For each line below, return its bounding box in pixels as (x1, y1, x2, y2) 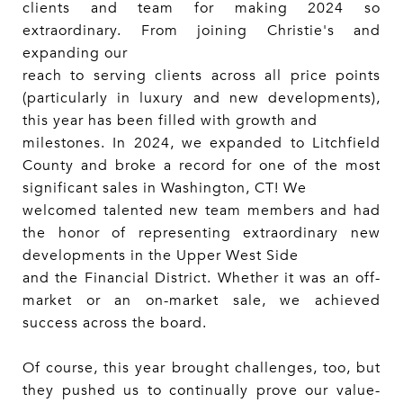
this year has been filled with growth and (22, 112, 318, 130)
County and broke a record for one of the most (22, 157, 381, 175)
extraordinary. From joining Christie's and (22, 22, 381, 40)
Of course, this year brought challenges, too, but (22, 359, 381, 378)
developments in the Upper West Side (22, 246, 299, 265)
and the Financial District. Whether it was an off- (22, 269, 381, 288)
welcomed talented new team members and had (22, 201, 381, 220)
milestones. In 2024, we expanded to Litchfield (22, 134, 381, 153)
